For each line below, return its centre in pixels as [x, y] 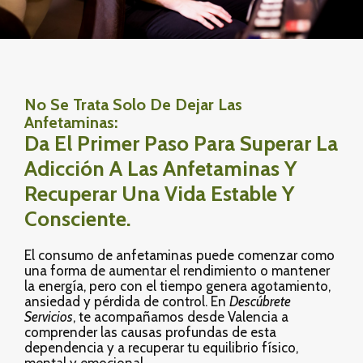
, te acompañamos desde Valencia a [181, 317]
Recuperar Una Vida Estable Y [159, 194]
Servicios [49, 317]
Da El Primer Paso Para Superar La [181, 144]
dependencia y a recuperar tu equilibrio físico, [161, 348]
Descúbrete [260, 302]
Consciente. [77, 219]
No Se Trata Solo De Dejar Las [133, 105]
